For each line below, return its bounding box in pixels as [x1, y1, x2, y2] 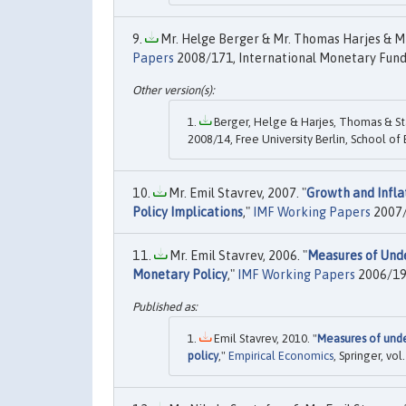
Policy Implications [132, 204, 243, 219]
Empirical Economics [228, 349, 333, 363]
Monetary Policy [132, 266, 227, 282]
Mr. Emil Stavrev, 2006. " [167, 247, 307, 263]
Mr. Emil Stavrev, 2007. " [166, 185, 306, 200]
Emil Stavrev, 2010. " [211, 332, 317, 346]
